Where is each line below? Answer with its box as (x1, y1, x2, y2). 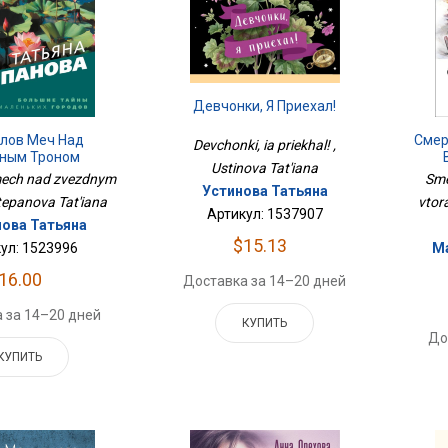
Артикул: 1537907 (206, 206, 323, 223)
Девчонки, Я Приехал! (193, 98, 337, 115)
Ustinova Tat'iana (211, 160, 319, 177)
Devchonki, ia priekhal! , (193, 137, 337, 154)
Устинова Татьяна (201, 183, 328, 200)
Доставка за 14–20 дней (183, 273, 347, 290)
